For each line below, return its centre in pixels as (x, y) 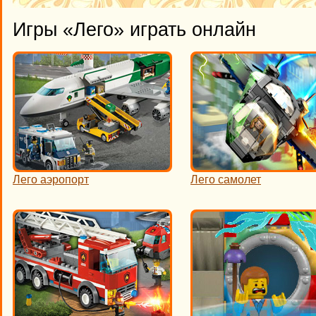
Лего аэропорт (51, 180)
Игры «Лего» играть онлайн (134, 29)
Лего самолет (226, 180)
